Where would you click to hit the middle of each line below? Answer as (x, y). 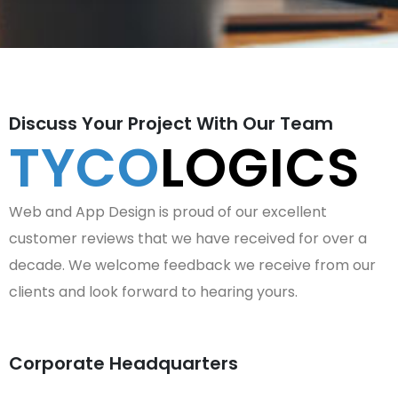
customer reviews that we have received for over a (188, 239)
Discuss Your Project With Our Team (171, 124)
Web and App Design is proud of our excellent (168, 212)
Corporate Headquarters (123, 364)
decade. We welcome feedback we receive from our (192, 266)
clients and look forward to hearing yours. (153, 292)
